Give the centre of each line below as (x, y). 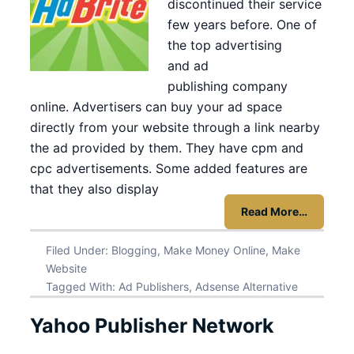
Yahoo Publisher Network (152, 326)
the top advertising (225, 45)
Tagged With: (82, 286)
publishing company (228, 86)
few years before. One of (242, 24)
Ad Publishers (154, 286)
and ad (188, 66)
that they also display (94, 189)
